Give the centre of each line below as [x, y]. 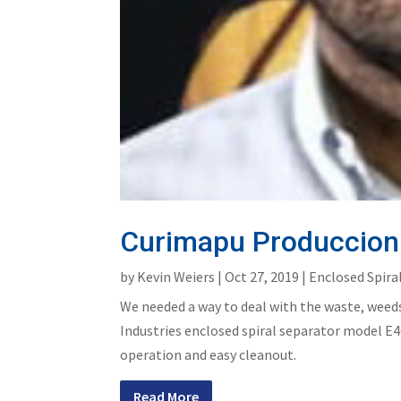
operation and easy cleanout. [209, 354]
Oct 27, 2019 [262, 276]
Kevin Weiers [176, 276]
